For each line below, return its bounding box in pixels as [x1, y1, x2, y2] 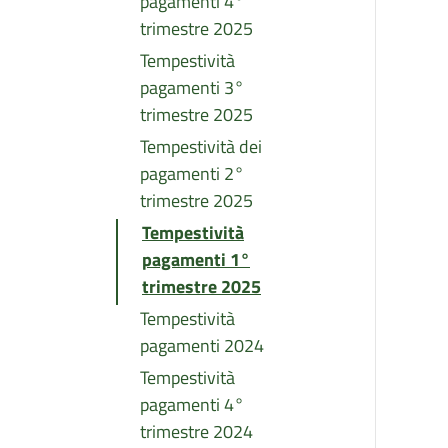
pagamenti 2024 [140, 331, 264, 359]
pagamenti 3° [140, 73, 244, 101]
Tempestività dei [140, 132, 262, 160]
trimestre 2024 [140, 417, 253, 445]
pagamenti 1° [142, 245, 250, 273]
